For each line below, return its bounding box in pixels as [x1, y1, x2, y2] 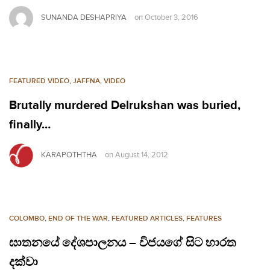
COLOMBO [9, 213, 45, 223]
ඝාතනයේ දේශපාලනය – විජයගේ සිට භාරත [9, 235, 236, 250]
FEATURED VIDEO [9, 76, 69, 86]
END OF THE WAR [48, 213, 108, 223]
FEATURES [186, 213, 222, 223]
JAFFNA [73, 76, 100, 86]
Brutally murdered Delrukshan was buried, [9, 98, 240, 113]
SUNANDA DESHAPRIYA [41, 13, 127, 22]
